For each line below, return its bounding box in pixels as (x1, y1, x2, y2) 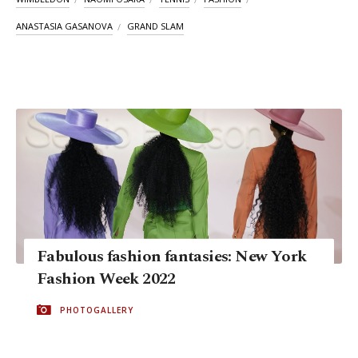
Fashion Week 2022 (37, 266, 176, 291)
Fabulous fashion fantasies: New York (37, 244, 307, 268)
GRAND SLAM (127, 20, 184, 33)
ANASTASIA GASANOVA (16, 20, 113, 33)
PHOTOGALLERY (60, 304, 133, 316)
